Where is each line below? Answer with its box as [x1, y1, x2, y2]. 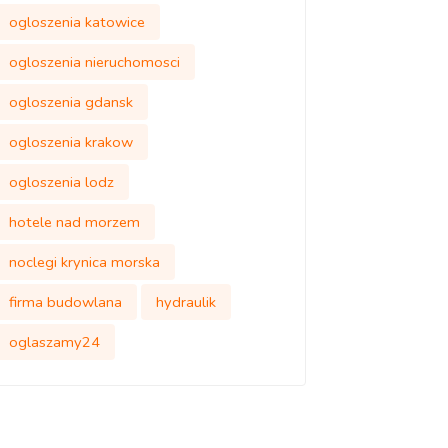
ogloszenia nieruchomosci [8, 52, 180, 72]
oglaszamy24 [8, 332, 100, 352]
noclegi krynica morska [8, 252, 160, 272]
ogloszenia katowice [8, 12, 145, 32]
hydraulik [155, 292, 216, 312]
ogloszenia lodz [8, 172, 114, 192]
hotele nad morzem [8, 212, 140, 232]
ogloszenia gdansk [8, 92, 133, 112]
